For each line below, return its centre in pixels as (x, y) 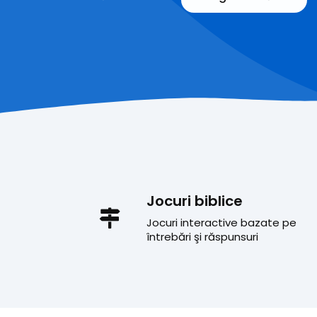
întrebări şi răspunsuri (202, 237)
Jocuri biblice (195, 201)
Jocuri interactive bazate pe (221, 223)
